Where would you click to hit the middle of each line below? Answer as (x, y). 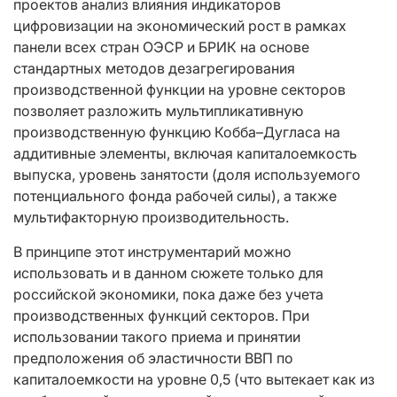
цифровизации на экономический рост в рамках (180, 26)
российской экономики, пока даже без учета (168, 295)
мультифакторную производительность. (151, 218)
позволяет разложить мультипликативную (158, 111)
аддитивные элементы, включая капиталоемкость (185, 154)
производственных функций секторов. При (161, 316)
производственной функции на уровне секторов (179, 90)
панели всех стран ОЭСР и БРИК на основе (161, 47)
